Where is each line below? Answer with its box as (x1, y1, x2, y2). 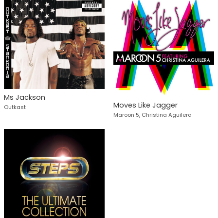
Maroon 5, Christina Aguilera (113, 110, 192, 119)
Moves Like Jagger (113, 100, 178, 110)
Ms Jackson (4, 92, 45, 102)
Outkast (4, 103, 26, 111)
